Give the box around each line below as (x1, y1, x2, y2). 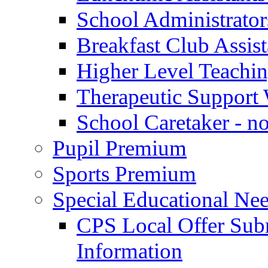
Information (77, 238, 182, 263)
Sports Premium (53, 161, 196, 186)
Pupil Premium (53, 135, 187, 160)
